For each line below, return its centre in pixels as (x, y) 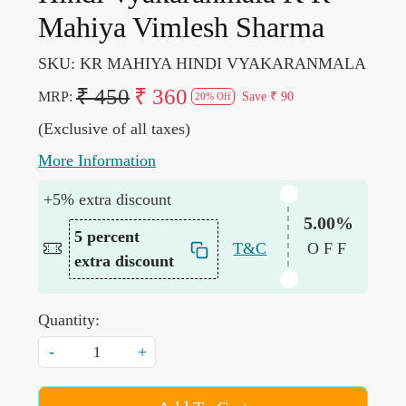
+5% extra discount (108, 199)
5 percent (107, 236)
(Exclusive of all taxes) (114, 128)
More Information (97, 160)
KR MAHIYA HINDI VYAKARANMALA (223, 63)
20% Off (213, 96)
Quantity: (69, 319)
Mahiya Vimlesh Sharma (181, 27)
